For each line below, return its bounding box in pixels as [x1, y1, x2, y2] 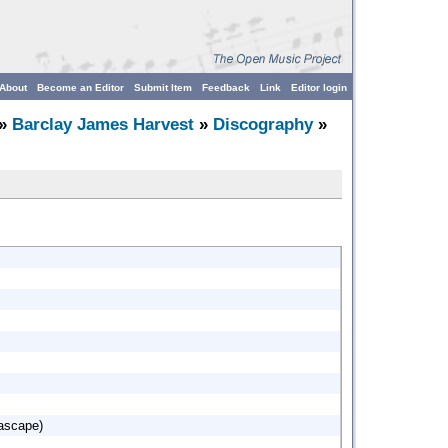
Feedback [202, 82, 250, 93]
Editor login [291, 82, 347, 93]
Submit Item [134, 82, 192, 93]
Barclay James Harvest [12, 115, 194, 134]
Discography [213, 115, 313, 134]
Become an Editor [37, 82, 124, 93]
